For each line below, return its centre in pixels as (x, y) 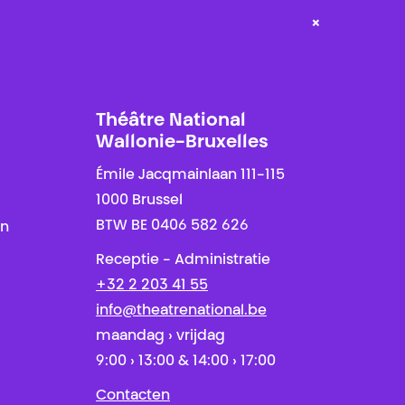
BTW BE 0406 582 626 (172, 226)
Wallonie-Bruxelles (182, 143)
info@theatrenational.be (181, 311)
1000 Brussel (139, 201)
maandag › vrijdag (160, 336)
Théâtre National (171, 121)
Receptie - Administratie (183, 260)
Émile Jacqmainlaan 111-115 (190, 175)
